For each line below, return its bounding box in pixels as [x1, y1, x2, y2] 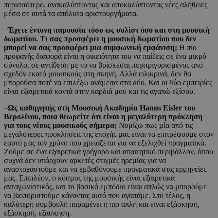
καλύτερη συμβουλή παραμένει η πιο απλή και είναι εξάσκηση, [4, 200, 200, 209]
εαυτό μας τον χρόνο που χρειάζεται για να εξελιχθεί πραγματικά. [4, 139, 206, 147]
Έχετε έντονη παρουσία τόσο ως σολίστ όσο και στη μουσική [8, 26, 210, 35]
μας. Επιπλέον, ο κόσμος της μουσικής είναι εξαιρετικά [4, 174, 175, 182]
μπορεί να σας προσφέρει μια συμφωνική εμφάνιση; [4, 43, 177, 52]
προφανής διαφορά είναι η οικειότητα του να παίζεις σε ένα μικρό [4, 52, 206, 61]
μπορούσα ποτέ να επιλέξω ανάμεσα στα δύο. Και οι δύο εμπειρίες [4, 78, 212, 87]
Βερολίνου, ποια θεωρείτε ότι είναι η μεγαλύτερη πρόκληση [4, 112, 202, 121]
